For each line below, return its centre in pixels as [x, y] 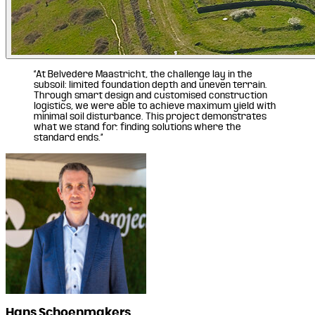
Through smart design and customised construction [150, 96]
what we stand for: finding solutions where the [137, 127]
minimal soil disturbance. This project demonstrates [150, 117]
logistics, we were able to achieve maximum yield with [155, 106]
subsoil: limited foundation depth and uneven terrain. [150, 85]
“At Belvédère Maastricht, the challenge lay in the [143, 75]
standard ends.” [68, 138]
